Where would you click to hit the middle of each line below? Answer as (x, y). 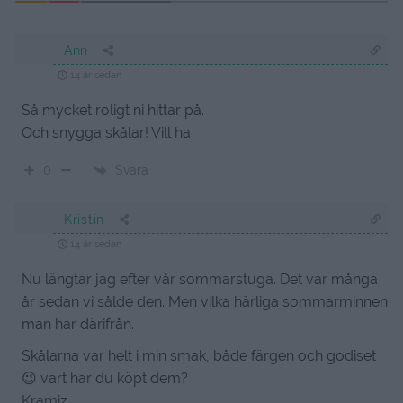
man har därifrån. (78, 325)
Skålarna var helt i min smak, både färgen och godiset (199, 356)
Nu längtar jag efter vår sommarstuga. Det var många (200, 280)
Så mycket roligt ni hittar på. (113, 111)
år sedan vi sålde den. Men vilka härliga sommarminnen (205, 302)
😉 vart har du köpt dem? (105, 379)
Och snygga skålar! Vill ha (106, 133)
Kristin (84, 220)
